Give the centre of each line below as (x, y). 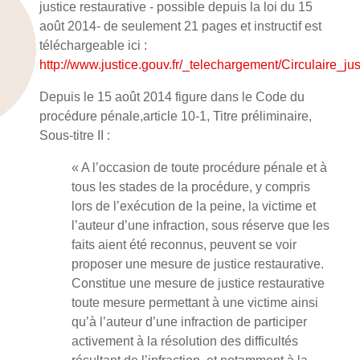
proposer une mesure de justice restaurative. (198, 264)
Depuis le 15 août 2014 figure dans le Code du (172, 97)
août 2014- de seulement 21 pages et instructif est (180, 27)
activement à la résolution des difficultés (185, 342)
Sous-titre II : (75, 136)
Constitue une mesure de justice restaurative (198, 284)
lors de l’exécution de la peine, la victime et (194, 207)
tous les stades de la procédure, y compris (191, 187)
